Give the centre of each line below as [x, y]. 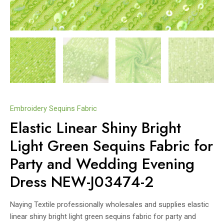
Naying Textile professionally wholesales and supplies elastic [109, 205]
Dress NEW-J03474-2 [82, 182]
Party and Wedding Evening [102, 164]
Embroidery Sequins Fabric [53, 108]
